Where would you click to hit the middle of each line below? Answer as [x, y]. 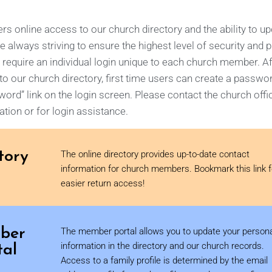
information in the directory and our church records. [162, 246]
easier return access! [103, 183]
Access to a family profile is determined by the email [164, 260]
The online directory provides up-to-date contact [155, 154]
